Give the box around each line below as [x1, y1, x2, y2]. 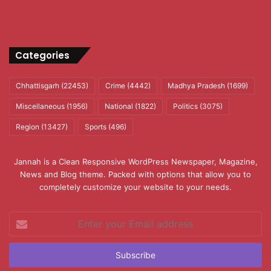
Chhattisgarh [16, 80, 59, 90]
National [105, 101, 133, 111]
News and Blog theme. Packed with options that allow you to [20, 169, 251, 179]
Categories [15, 48, 70, 62]
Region [16, 122, 39, 131]
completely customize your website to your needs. [39, 181, 232, 192]
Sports [85, 122, 106, 131]
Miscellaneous [16, 101, 65, 111]
